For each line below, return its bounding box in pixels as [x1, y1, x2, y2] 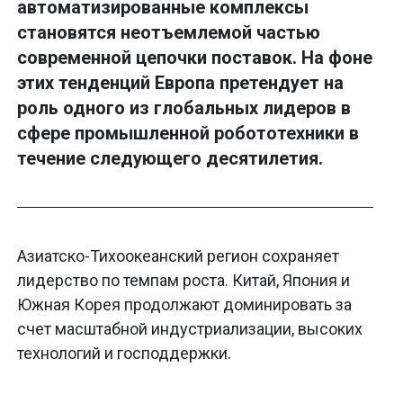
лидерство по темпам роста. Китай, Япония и [17, 271, 350, 291]
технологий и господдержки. [17, 344, 231, 363]
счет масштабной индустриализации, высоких [17, 319, 363, 339]
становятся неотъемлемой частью [17, 22, 320, 44]
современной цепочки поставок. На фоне [17, 47, 372, 69]
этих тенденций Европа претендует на [17, 72, 344, 94]
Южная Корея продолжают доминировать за [17, 295, 352, 315]
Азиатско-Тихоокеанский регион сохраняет [17, 246, 339, 266]
